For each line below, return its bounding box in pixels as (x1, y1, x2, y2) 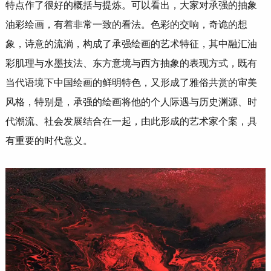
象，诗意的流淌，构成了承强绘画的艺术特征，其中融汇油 (5, 38, 257, 49)
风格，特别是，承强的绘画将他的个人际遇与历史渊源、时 (5, 96, 257, 107)
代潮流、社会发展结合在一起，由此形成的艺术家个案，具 (5, 116, 257, 126)
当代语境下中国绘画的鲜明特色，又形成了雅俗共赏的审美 (5, 77, 257, 88)
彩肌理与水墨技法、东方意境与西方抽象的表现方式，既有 (5, 57, 257, 68)
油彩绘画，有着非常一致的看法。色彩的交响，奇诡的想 (5, 19, 247, 30)
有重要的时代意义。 (5, 135, 93, 146)
